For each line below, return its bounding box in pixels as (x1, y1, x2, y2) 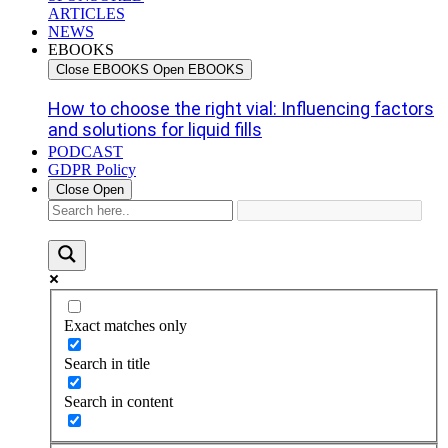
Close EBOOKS (56, 62, 149, 77)
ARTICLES (48, 5, 125, 22)
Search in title (64, 354, 150, 372)
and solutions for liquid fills (48, 119, 262, 140)
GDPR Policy (48, 161, 136, 178)
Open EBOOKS (153, 62, 244, 77)
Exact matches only (64, 316, 187, 334)
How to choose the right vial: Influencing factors (48, 98, 434, 119)
